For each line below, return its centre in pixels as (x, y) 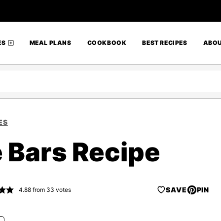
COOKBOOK (107, 43)
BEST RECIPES (165, 43)
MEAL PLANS (50, 43)
